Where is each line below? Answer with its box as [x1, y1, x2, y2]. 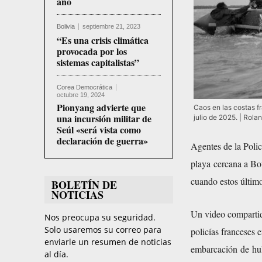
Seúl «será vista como [57, 123, 141, 137]
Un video [191, 208, 227, 220]
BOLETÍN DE [51, 177, 117, 193]
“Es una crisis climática [57, 33, 149, 47]
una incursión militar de [57, 112, 151, 126]
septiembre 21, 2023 [82, 23, 140, 30]
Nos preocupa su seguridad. [44, 212, 156, 223]
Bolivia [57, 23, 75, 30]
